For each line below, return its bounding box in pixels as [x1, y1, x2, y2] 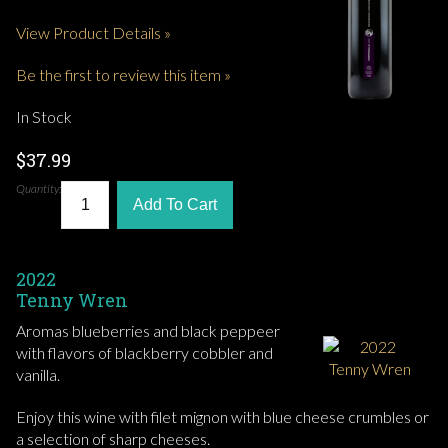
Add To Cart [133, 196, 217, 214]
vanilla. [16, 365, 60, 385]
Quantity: [16, 181, 61, 197]
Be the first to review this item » [16, 65, 231, 85]
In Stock [16, 107, 72, 127]
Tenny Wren [16, 288, 128, 313]
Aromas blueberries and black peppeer [16, 321, 280, 341]
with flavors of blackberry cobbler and [16, 343, 273, 363]
